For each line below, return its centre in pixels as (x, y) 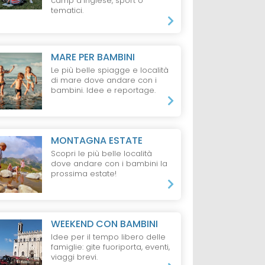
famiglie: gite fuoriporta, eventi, (111, 247)
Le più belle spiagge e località (110, 70)
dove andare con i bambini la (109, 164)
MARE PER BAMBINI (93, 57)
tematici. (67, 11)
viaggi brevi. (75, 257)
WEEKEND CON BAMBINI (105, 224)
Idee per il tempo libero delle (109, 237)
